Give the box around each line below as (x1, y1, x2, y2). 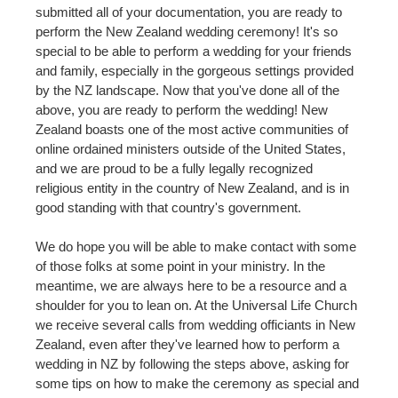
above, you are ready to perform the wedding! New (36, 101, 328, 117)
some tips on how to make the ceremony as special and (36, 375, 359, 391)
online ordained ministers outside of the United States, (36, 140, 346, 156)
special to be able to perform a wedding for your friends (36, 43, 352, 59)
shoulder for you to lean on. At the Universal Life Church (36, 297, 357, 313)
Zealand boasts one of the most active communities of (36, 121, 348, 137)
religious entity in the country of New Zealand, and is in (36, 179, 349, 195)
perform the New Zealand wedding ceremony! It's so (36, 23, 338, 39)
